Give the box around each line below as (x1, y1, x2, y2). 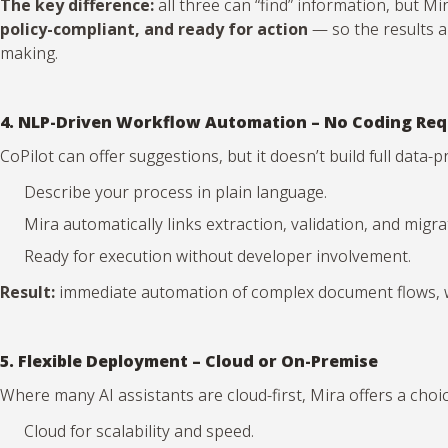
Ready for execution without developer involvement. (24, 244, 411, 267)
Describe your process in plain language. (24, 180, 327, 203)
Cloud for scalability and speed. (24, 419, 254, 442)
